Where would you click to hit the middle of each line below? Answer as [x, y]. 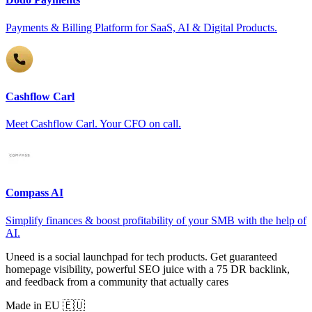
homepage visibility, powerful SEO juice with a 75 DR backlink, [148, 269]
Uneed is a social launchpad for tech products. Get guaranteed [141, 256]
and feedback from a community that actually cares [117, 281]
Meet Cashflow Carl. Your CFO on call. [93, 124]
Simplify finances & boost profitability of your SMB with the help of [156, 220]
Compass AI [34, 193]
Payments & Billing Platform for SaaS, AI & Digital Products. [141, 27]
